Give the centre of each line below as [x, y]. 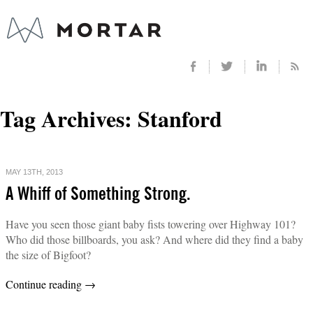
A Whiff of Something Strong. [98, 194]
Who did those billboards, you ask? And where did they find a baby [154, 239]
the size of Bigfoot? [48, 254]
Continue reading [45, 284]
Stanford [180, 119]
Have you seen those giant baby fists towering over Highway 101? [151, 224]
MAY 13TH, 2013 [34, 172]
